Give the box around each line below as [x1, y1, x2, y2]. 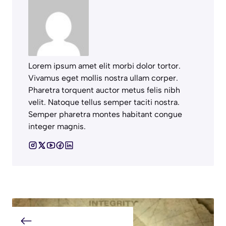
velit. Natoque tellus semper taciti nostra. [28, 97, 180, 107]
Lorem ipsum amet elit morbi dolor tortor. [28, 61, 181, 71]
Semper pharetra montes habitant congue [28, 109, 182, 120]
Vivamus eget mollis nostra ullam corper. [28, 73, 178, 83]
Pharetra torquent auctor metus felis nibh [28, 85, 180, 95]
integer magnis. [28, 122, 86, 132]
